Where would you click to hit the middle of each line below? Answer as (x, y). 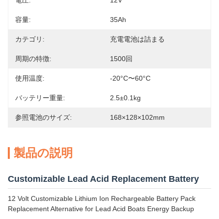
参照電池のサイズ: (44, 117)
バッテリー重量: (40, 98)
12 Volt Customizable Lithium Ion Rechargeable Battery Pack (102, 198)
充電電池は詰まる (137, 39)
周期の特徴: (33, 59)
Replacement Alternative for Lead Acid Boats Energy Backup (101, 209)
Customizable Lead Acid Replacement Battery (103, 179)
